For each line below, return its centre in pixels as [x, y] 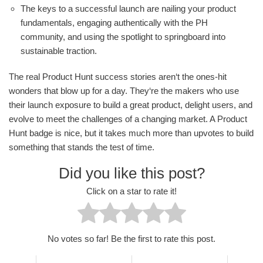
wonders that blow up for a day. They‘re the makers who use [124, 91]
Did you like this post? [131, 173]
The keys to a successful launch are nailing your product [128, 9]
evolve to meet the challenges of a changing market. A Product [128, 119]
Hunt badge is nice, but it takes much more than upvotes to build [131, 133]
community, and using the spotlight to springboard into [123, 37]
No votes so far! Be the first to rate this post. [131, 238]
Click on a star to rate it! [131, 191]
